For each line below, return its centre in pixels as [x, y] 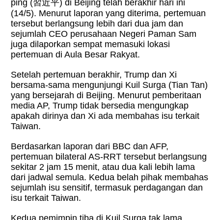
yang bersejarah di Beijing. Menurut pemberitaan [106, 96]
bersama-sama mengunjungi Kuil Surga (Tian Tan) [110, 85]
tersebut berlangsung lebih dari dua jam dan [97, 24]
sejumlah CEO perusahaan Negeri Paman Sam [104, 34]
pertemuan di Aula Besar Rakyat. [76, 55]
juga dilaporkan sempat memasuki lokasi [91, 44]
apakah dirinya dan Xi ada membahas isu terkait [105, 116]
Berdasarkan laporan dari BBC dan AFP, [90, 147]
